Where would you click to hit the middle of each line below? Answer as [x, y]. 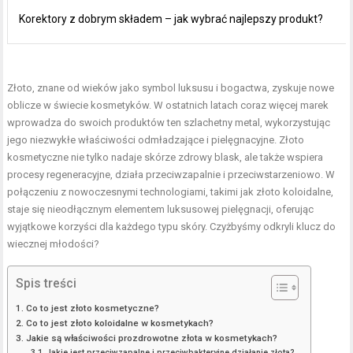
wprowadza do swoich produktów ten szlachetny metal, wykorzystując [169, 122]
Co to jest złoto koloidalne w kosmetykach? [119, 323]
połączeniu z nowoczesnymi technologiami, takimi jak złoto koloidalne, [171, 191]
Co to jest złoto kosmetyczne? [92, 308]
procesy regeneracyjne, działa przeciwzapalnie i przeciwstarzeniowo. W [171, 174]
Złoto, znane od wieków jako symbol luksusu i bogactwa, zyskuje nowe [171, 87]
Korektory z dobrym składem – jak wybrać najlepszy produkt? [171, 19]
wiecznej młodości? [54, 243]
